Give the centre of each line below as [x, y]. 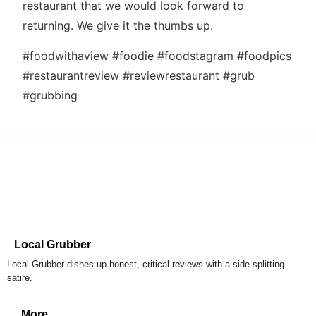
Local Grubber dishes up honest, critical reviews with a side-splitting [146, 265]
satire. [20, 278]
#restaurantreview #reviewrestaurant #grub [139, 75]
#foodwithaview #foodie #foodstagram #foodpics [157, 55]
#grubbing [50, 95]
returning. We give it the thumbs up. [118, 26]
